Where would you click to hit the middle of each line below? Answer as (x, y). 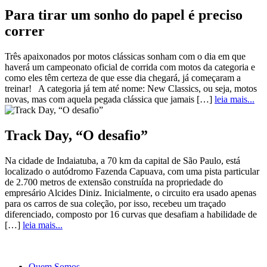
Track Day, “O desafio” (76, 135)
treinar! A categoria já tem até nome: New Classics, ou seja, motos (131, 89)
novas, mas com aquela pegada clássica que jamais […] (108, 100)
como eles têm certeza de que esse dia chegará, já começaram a (123, 78)
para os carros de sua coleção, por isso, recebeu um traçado (115, 203)
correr (25, 31)
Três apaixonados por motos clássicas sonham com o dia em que (125, 57)
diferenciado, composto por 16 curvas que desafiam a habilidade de (131, 214)
